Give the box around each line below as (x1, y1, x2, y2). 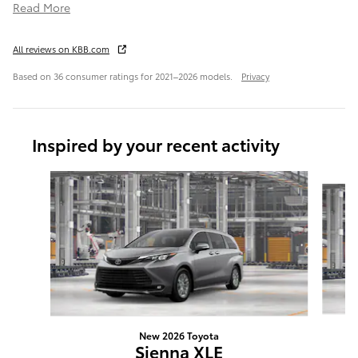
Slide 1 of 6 (12, 170, 70, 187)
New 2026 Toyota (138, 328, 219, 343)
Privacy (241, 70, 269, 83)
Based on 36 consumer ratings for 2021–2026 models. (13, 70, 235, 83)
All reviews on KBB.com (13, 42, 109, 56)
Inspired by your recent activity (32, 133, 280, 157)
